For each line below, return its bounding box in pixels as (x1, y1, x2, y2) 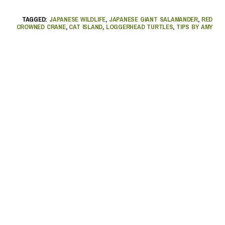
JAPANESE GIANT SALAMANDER (108, 15, 198, 24)
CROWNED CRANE (16, 22, 66, 31)
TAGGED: (22, 15, 50, 24)
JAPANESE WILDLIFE (49, 15, 106, 24)
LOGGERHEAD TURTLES (105, 22, 173, 31)
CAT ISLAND (69, 22, 103, 31)
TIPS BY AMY (176, 22, 212, 31)
